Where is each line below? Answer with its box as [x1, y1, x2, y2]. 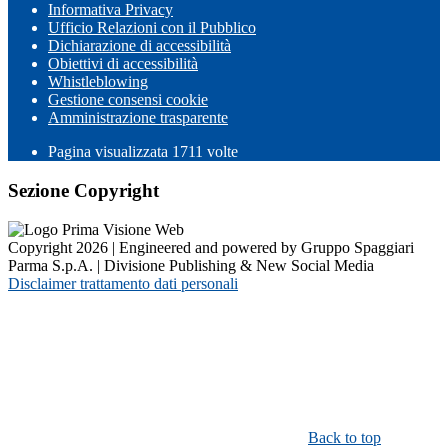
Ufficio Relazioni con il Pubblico [48, 19, 256, 37]
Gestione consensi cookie [48, 91, 208, 109]
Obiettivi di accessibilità [48, 55, 198, 73]
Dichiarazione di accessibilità [48, 37, 231, 55]
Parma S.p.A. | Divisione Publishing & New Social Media [8, 256, 374, 274]
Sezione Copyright [8, 180, 159, 202]
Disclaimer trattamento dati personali [8, 274, 238, 292]
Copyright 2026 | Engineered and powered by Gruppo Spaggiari [8, 238, 414, 256]
